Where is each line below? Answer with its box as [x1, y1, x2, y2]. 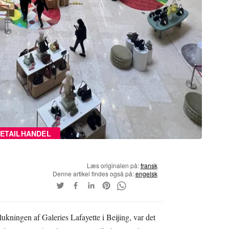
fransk [140, 161, 157, 170]
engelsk [135, 169, 157, 178]
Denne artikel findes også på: [52, 169, 135, 178]
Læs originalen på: [86, 161, 141, 170]
